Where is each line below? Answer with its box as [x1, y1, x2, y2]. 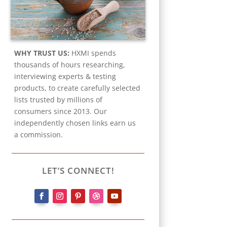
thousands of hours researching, [14, 60, 126, 70]
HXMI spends [69, 48, 117, 58]
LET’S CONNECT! [42, 164, 115, 176]
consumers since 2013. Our [14, 106, 107, 117]
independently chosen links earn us [14, 118, 136, 128]
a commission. [14, 130, 65, 140]
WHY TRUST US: [14, 48, 70, 58]
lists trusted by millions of [14, 95, 103, 105]
